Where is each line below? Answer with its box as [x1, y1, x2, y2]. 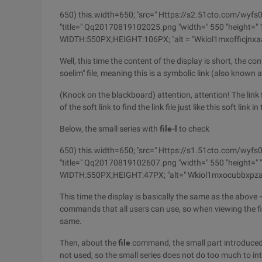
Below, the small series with [60, 124, 160, 133]
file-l [160, 124, 177, 133]
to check [177, 124, 209, 133]
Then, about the [60, 238, 118, 247]
